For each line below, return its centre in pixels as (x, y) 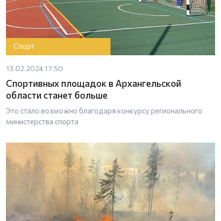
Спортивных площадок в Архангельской (93, 83)
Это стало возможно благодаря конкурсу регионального (104, 110)
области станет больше (57, 95)
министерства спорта (42, 121)
